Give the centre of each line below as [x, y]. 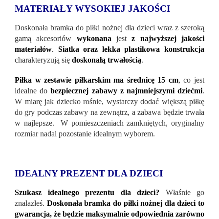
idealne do [33, 90]
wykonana [97, 38]
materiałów [33, 49]
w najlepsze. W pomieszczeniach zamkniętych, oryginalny [109, 123]
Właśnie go [185, 192]
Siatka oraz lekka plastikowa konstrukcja [131, 49]
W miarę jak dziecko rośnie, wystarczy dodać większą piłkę [109, 101]
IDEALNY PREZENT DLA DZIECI [89, 173]
